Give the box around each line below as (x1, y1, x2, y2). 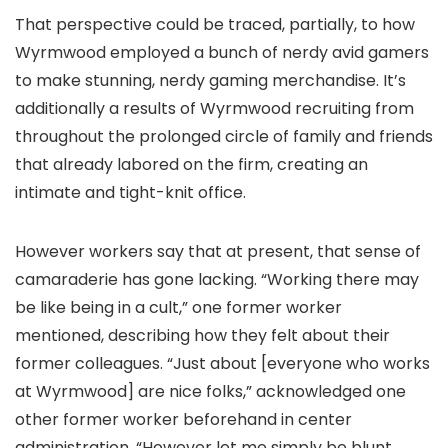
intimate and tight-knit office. (15, 181, 246, 204)
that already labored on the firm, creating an (15, 153, 368, 176)
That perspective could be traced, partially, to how (15, 13, 415, 36)
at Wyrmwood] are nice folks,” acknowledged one (15, 380, 406, 403)
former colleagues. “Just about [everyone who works (15, 352, 430, 375)
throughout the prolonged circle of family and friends (15, 125, 433, 148)
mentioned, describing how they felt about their (15, 324, 390, 347)
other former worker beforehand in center (15, 408, 352, 431)
